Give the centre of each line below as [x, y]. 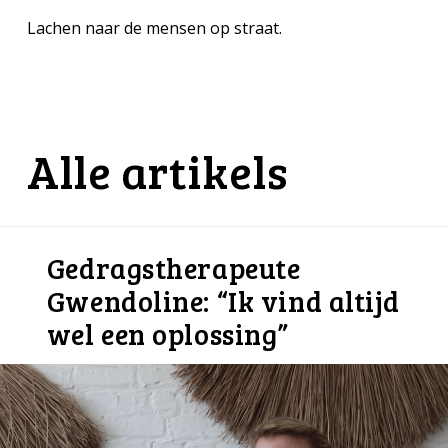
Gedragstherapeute [173, 267]
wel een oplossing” [167, 333]
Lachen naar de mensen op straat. [154, 28]
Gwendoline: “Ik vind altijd [223, 300]
